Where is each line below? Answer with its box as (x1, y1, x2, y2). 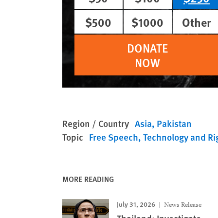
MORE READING (62, 173, 114, 184)
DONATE (127, 39, 168, 56)
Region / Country (62, 117, 129, 130)
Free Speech (89, 130, 138, 144)
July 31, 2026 (117, 199, 155, 209)
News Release (163, 200, 201, 209)
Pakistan (157, 117, 192, 130)
